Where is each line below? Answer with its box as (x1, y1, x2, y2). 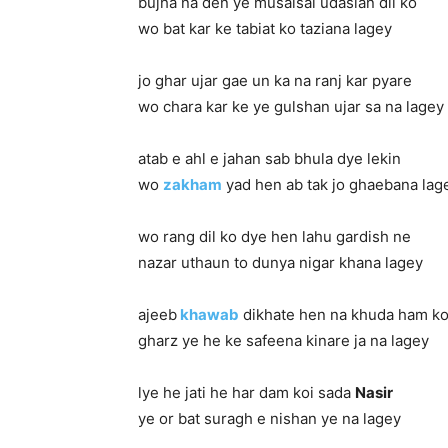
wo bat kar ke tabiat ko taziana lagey (138, 19, 392, 38)
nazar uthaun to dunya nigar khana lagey (138, 253, 423, 272)
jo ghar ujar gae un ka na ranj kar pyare (138, 71, 412, 90)
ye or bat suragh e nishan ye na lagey (138, 409, 401, 428)
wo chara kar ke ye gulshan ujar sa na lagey (138, 97, 444, 116)
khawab (177, 305, 239, 324)
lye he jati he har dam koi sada (138, 383, 355, 402)
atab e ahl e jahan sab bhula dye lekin (138, 149, 401, 168)
